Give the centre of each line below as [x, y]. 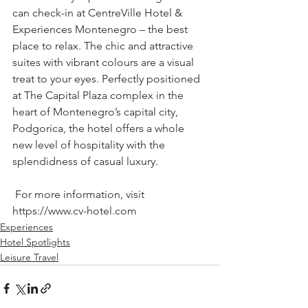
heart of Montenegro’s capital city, [97, 112]
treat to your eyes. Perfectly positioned [108, 79]
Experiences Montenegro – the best [101, 30]
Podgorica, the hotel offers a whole [100, 129]
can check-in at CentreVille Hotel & [99, 13]
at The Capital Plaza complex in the [99, 96]
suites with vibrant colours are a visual [104, 63]
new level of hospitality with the [90, 145]
